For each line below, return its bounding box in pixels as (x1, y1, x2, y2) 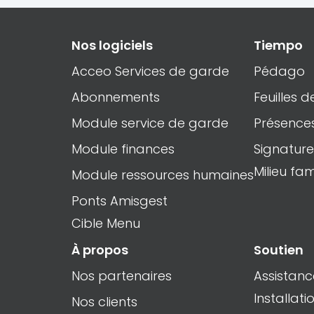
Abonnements (71, 88, 160, 106)
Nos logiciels (71, 36, 153, 54)
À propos (71, 240, 128, 259)
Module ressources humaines (71, 165, 254, 184)
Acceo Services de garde (71, 62, 229, 80)
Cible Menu (71, 214, 140, 232)
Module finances (71, 139, 175, 158)
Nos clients (71, 292, 137, 310)
